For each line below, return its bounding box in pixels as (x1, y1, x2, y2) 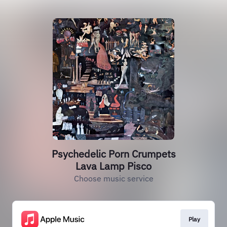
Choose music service (73, 173, 154, 183)
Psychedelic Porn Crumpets (51, 147, 176, 161)
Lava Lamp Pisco (75, 159, 152, 173)
